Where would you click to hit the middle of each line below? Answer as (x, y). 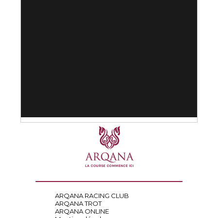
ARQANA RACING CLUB (92, 196)
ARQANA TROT (78, 203)
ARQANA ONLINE (82, 211)
